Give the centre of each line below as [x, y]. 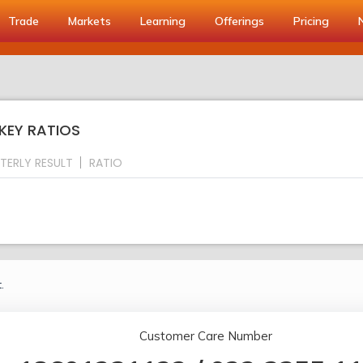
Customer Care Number [205, 336]
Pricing [311, 21]
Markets [90, 21]
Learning [163, 21]
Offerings [239, 21]
